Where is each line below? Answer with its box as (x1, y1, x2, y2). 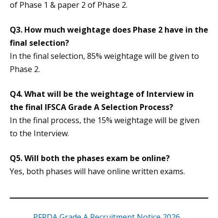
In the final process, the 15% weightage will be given (10, 115, 200, 126)
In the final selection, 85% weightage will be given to (10, 51, 199, 62)
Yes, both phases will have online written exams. (10, 166, 185, 177)
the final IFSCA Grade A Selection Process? (10, 102, 173, 113)
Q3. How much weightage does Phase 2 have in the (10, 24, 208, 36)
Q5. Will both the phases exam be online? (10, 153, 170, 164)
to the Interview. (10, 128, 69, 139)
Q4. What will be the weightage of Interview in (10, 89, 194, 100)
